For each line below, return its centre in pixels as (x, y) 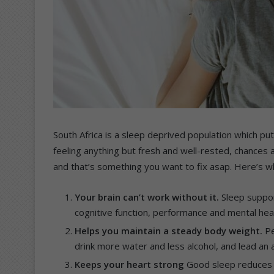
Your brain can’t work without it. (148, 197)
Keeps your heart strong (131, 264)
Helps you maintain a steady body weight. (168, 230)
